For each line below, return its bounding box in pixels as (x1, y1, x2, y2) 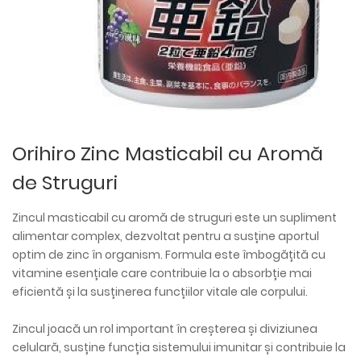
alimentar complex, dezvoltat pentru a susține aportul (12, 228, 319, 244)
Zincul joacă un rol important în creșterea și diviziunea (12, 321, 317, 337)
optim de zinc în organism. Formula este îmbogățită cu (12, 247, 326, 263)
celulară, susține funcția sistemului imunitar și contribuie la (12, 339, 346, 355)
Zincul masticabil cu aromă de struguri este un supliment (12, 210, 337, 226)
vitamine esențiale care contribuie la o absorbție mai (12, 265, 312, 281)
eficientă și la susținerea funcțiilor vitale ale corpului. (12, 284, 308, 300)
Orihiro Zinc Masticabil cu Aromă (12, 140, 323, 167)
